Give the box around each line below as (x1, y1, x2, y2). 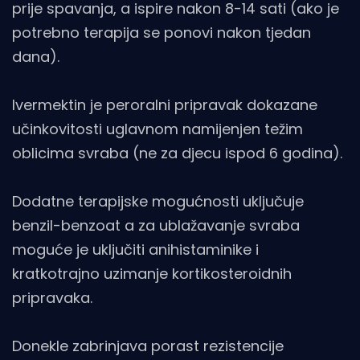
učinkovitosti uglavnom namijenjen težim (12, 119, 303, 140)
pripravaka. (12, 288, 92, 309)
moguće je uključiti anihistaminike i (12, 239, 259, 260)
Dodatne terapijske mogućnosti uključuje (12, 191, 304, 212)
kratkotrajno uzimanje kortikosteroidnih (12, 264, 292, 284)
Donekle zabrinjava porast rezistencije (12, 336, 284, 357)
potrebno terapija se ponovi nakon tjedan (12, 22, 311, 43)
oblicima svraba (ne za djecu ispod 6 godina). (12, 143, 342, 164)
